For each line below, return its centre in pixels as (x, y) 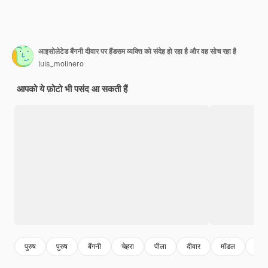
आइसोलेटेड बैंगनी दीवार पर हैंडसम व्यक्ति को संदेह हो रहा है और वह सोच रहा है (137, 52)
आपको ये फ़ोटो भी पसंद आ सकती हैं (72, 89)
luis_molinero (61, 64)
